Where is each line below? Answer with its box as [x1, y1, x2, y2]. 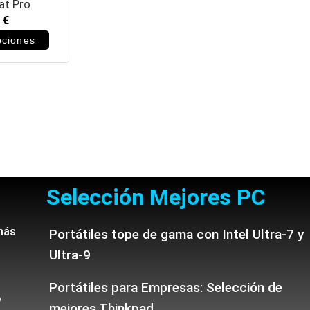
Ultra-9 [48, 247, 91, 264]
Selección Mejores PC [46, 184, 266, 211]
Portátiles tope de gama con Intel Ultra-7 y [48, 226, 304, 243]
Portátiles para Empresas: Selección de [48, 280, 282, 296]
